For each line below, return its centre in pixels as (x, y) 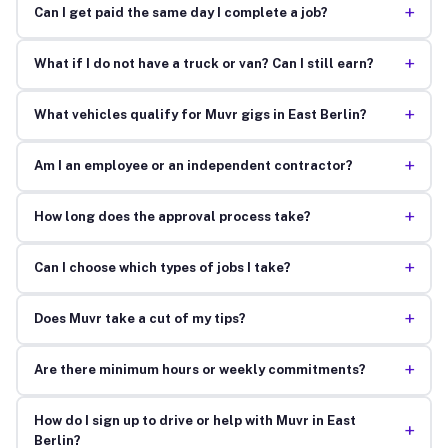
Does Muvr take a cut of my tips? (139, 319)
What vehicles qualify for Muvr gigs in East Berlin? (200, 115)
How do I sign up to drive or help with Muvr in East (194, 421)
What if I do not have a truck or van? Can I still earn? (203, 64)
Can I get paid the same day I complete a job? (180, 13)
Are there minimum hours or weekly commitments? (199, 370)
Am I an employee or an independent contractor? (193, 166)
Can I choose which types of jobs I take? (162, 268)
